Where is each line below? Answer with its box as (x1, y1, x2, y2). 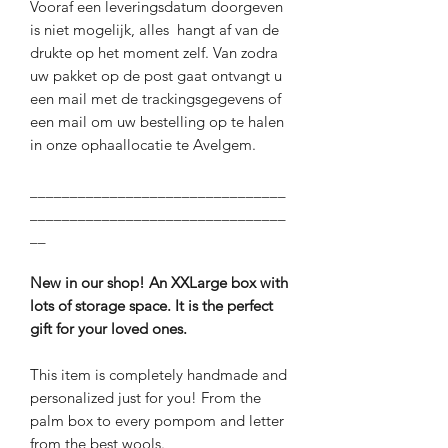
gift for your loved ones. (30, 318, 191, 338)
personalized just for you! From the (30, 387, 261, 407)
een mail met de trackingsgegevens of (30, 88, 281, 108)
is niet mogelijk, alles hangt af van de (30, 19, 279, 39)
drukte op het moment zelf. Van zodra (30, 42, 278, 62)
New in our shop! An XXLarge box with (30, 272, 288, 292)
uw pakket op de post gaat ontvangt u (30, 65, 282, 85)
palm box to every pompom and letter (30, 410, 284, 430)
